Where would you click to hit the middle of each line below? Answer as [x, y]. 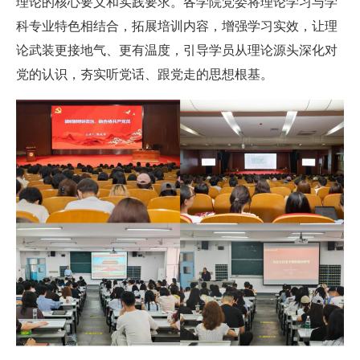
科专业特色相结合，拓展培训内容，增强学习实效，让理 [177, 27]
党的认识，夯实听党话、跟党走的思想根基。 [145, 75]
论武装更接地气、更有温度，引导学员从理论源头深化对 [177, 51]
